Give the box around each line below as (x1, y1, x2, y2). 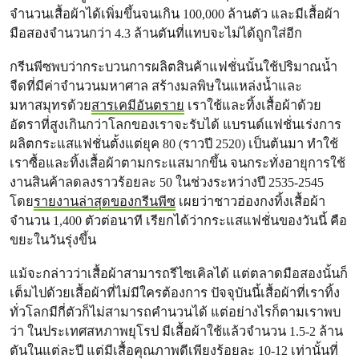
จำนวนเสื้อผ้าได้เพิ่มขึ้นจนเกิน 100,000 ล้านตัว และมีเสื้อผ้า (10, 6, 340, 22)
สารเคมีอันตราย (91, 98, 184, 113)
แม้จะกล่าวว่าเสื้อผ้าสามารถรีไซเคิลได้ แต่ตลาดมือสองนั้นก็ (10, 266, 348, 281)
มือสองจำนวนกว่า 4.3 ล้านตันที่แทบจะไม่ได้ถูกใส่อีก (10, 26, 302, 41)
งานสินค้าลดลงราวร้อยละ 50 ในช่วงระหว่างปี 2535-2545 (10, 175, 324, 190)
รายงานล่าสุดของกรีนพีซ (34, 194, 175, 209)
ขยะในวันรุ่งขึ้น (10, 232, 96, 248)
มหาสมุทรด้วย (10, 98, 91, 113)
